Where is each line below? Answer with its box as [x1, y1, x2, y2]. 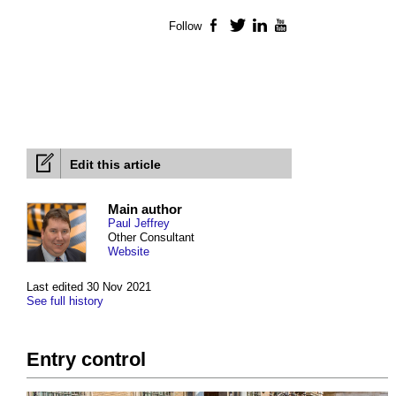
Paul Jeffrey [108, 217, 170, 231]
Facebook [224, 19, 277, 34]
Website [108, 245, 149, 259]
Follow [169, 19, 202, 34]
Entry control [27, 348, 146, 371]
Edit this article [70, 157, 161, 172]
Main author [108, 202, 182, 217]
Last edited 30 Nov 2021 [27, 280, 151, 294]
